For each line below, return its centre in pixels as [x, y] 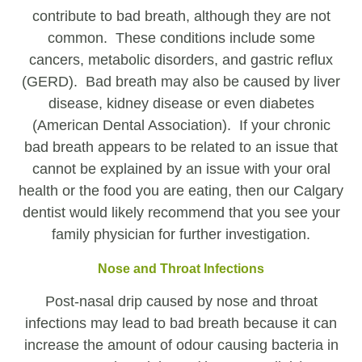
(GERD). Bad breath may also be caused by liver [181, 82]
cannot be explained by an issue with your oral [181, 169]
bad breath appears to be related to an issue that [181, 147]
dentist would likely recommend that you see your [181, 213]
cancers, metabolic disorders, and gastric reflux [181, 60]
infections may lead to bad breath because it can [181, 324]
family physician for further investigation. [181, 235]
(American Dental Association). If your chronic [181, 126]
